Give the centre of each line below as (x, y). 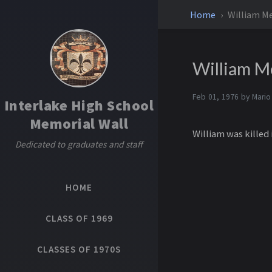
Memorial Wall (79, 124)
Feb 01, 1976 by (222, 97)
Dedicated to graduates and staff (79, 144)
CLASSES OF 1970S (79, 249)
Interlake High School (79, 105)
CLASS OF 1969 (79, 218)
